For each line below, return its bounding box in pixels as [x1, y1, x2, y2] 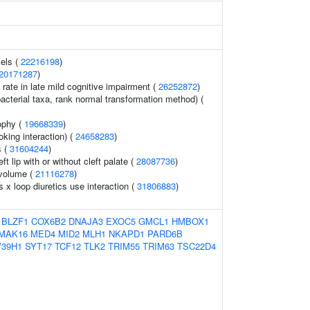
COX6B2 [31, 215, 66, 228]
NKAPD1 [109, 227, 145, 240]
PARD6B [147, 227, 183, 240]
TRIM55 [108, 239, 140, 253]
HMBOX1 [172, 215, 209, 228]
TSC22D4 [177, 239, 216, 253]
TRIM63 [143, 239, 174, 253]
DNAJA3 [69, 215, 103, 228]
